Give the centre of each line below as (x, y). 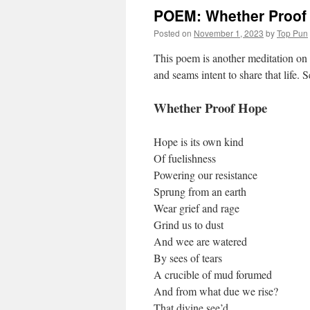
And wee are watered (200, 241)
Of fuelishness (185, 158)
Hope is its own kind (199, 142)
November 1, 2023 (229, 33)
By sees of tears (188, 258)
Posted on (173, 33)
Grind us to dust (189, 225)
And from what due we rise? (216, 291)
